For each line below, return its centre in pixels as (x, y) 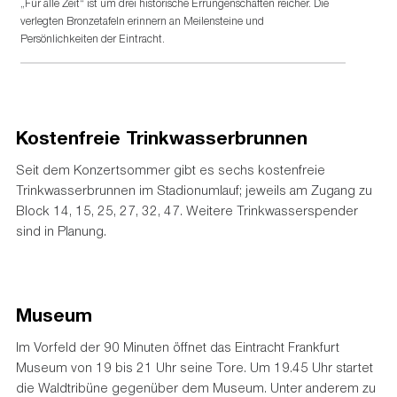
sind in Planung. (61, 230)
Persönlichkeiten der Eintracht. (93, 39)
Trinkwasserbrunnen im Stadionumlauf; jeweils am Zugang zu (194, 189)
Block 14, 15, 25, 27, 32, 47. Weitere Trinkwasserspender (187, 210)
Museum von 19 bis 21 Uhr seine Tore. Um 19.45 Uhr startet (194, 366)
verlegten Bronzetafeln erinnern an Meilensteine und (143, 21)
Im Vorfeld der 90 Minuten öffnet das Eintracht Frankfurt (177, 346)
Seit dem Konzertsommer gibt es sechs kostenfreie (170, 169)
